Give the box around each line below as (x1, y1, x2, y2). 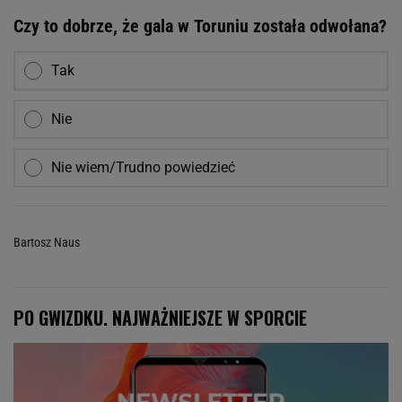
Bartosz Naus (13, 235, 80, 250)
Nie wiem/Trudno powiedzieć (51, 159, 235, 177)
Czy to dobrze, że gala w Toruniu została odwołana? (13, 15, 387, 38)
